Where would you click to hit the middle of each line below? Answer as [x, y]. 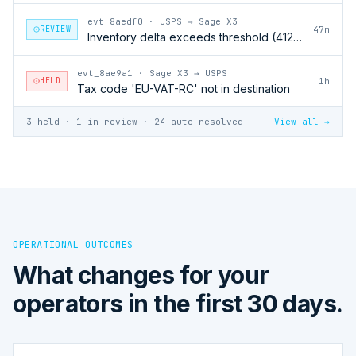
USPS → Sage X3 [199, 21]
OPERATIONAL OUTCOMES [73, 244]
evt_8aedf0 [115, 21]
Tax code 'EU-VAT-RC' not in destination [184, 88]
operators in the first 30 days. [178, 303]
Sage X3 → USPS [188, 73]
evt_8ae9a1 [105, 73]
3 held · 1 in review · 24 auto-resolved [135, 121]
